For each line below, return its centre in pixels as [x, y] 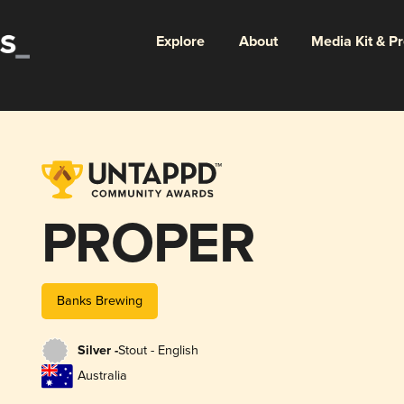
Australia [102, 376]
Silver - [97, 351]
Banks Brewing [99, 300]
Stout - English [158, 351]
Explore [180, 41]
